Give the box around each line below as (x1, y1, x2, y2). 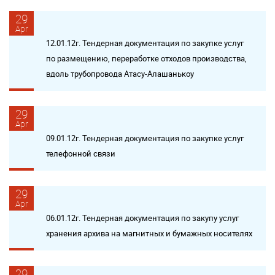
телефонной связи (46, 148, 115, 159)
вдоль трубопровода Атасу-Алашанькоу (46, 68, 194, 79)
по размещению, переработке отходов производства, (46, 53, 247, 64)
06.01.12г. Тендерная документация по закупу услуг (46, 212, 239, 223)
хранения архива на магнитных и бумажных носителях (46, 228, 252, 239)
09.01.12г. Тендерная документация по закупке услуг (46, 133, 244, 144)
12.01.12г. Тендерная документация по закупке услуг (46, 37, 244, 48)
